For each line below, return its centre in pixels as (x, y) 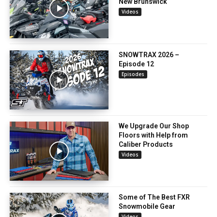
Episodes (133, 74)
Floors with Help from (153, 135)
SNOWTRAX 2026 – (149, 54)
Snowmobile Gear (147, 207)
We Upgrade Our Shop (154, 126)
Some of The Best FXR (154, 197)
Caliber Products (146, 145)
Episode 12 (136, 64)
